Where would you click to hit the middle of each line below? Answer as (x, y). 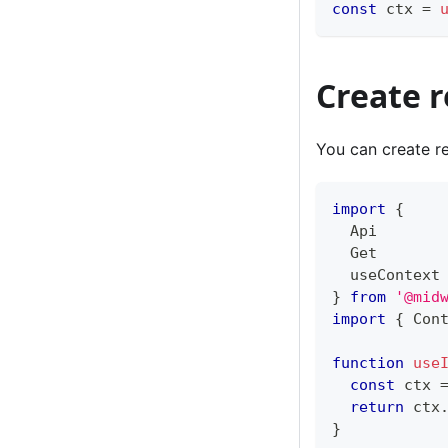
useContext (386, 275)
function (368, 363)
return (377, 407)
